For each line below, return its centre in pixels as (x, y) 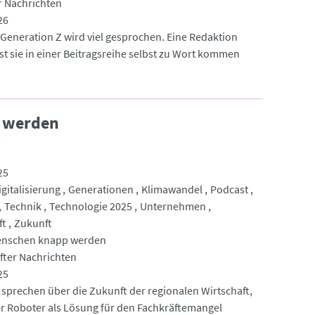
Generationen (101, 189)
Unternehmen (173, 206)
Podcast (229, 189)
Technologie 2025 (90, 206)
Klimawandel (172, 189)
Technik (22, 206)
